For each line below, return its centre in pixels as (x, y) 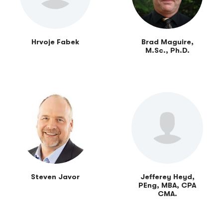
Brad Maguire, (167, 42)
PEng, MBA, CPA (167, 186)
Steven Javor (56, 177)
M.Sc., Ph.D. (167, 51)
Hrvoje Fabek (56, 42)
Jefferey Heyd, (167, 177)
